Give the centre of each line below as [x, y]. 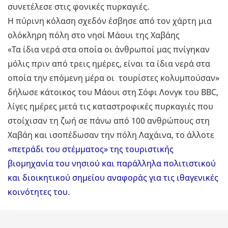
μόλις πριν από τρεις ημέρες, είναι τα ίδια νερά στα [109, 64]
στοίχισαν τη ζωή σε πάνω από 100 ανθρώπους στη [109, 121]
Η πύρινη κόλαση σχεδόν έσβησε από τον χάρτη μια [110, 21]
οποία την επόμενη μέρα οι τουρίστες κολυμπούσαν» [113, 78]
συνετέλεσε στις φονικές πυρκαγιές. [78, 7]
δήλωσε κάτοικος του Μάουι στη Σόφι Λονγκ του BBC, [113, 92]
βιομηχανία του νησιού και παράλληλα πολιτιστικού [112, 164]
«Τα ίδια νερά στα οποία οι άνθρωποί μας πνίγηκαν [109, 50]
